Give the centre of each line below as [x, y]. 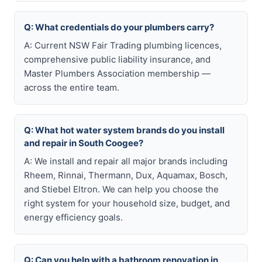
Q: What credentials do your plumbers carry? [119, 27]
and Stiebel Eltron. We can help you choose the [121, 189]
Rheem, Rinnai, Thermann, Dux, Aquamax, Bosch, [126, 175]
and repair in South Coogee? [84, 143]
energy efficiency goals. [73, 217]
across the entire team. [72, 87]
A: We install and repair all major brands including [126, 161]
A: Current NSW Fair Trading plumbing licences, [123, 45]
